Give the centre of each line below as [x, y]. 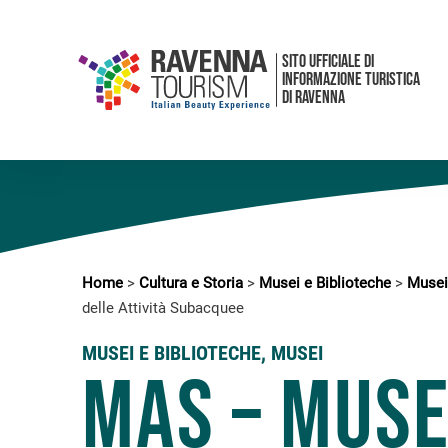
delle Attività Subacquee [163, 308]
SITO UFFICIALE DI [328, 61]
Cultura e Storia [191, 283]
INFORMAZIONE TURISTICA [351, 79]
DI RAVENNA [313, 97]
